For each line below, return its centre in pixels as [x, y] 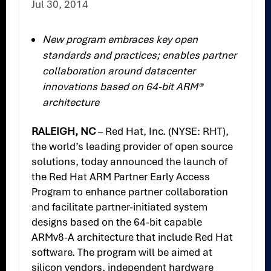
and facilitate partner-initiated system [120, 207]
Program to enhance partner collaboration [130, 192]
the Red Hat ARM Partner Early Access [121, 177]
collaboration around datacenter [119, 71]
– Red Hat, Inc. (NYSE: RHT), [162, 132]
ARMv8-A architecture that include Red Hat [132, 237]
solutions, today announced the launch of [130, 162]
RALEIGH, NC [64, 132]
